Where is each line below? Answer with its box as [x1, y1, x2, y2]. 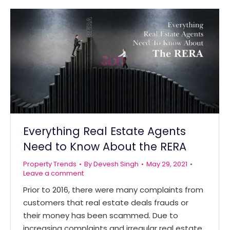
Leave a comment [23, 168, 84, 178]
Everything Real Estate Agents [23, 123, 186, 139]
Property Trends [23, 159, 76, 169]
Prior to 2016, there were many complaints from [23, 184, 203, 195]
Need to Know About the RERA [23, 139, 186, 154]
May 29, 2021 [146, 159, 187, 169]
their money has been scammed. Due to [23, 209, 178, 221]
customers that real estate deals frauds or [23, 197, 188, 208]
